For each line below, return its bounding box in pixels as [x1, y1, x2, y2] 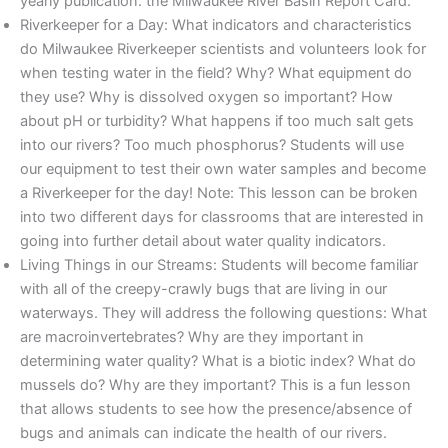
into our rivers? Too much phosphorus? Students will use [20, 136, 404, 155]
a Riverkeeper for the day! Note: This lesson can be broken [20, 184, 418, 203]
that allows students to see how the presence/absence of [20, 400, 412, 419]
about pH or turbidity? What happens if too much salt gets [20, 112, 414, 131]
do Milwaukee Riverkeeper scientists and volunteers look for [20, 40, 426, 59]
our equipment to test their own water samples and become [20, 160, 426, 179]
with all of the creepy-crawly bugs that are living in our [20, 280, 387, 299]
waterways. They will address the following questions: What [20, 304, 427, 323]
